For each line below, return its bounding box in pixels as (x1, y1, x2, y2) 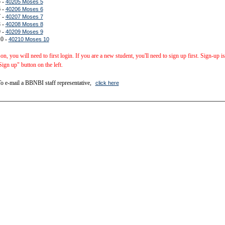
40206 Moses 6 (5, 6, 43, 12)
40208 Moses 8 (5, 21, 43, 27)
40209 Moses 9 (5, 28, 43, 35)
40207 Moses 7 (5, 13, 43, 20)
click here (95, 79, 119, 86)
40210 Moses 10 (8, 36, 49, 42)
